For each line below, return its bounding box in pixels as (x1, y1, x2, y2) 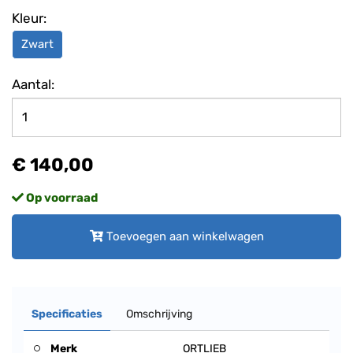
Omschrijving (126, 307, 192, 321)
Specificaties (32, 307, 102, 321)
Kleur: (12, 9, 46, 26)
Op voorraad (24, 190, 98, 205)
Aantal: (12, 76, 54, 92)
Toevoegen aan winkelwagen (102, 229, 264, 243)
